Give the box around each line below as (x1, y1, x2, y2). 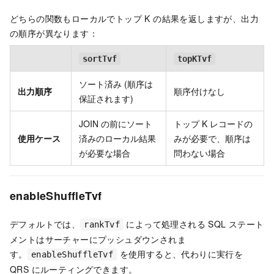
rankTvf (84, 219, 120, 229)
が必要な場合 (79, 146, 130, 159)
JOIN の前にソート (79, 117, 152, 130)
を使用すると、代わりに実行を (117, 247, 243, 260)
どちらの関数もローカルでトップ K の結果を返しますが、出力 (10, 12, 259, 24)
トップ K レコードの (174, 117, 253, 130)
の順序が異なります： (10, 26, 98, 39)
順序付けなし (174, 84, 225, 97)
